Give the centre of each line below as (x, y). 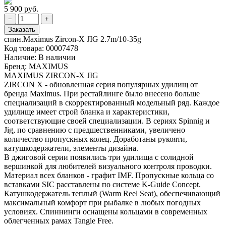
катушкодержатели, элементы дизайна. (71, 148)
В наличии (57, 57)
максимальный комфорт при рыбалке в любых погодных (102, 203)
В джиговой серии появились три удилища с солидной (99, 157)
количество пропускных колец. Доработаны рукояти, (96, 139)
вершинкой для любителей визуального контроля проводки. (108, 166)
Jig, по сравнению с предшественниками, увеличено (95, 130)
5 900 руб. (21, 9)
